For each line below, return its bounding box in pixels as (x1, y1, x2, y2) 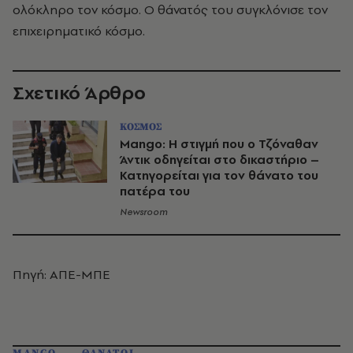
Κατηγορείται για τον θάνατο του (120, 167, 318, 184)
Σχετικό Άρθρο (13, 80, 146, 106)
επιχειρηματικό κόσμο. (13, 22, 145, 39)
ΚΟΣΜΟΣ (120, 121, 162, 133)
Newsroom (120, 206, 168, 218)
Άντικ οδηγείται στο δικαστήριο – (120, 151, 319, 168)
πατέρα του (120, 183, 190, 199)
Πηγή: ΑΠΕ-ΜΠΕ (13, 266, 113, 283)
